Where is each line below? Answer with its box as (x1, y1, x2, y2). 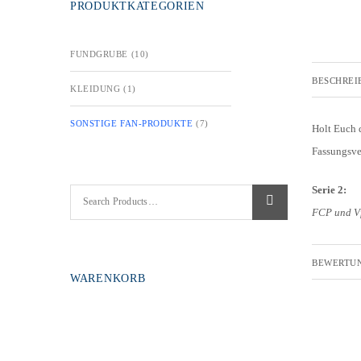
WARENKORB (70, 272, 146, 284)
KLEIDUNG (70, 83, 121, 93)
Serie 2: (312, 184, 346, 196)
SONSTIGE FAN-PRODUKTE (70, 118, 193, 128)
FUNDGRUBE (70, 48, 128, 59)
